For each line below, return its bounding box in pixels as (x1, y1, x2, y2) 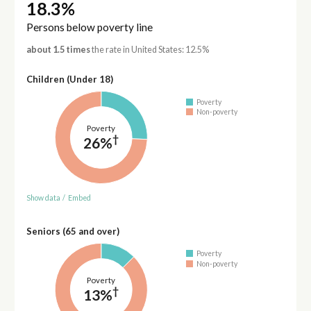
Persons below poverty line (26, 21, 153, 34)
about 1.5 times (26, 44, 90, 56)
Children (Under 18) (26, 74, 113, 85)
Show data (26, 193, 60, 202)
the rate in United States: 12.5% (90, 44, 209, 56)
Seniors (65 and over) (26, 225, 119, 237)
